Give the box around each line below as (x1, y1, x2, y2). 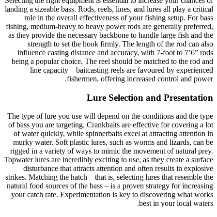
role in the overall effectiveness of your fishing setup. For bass (24, 13, 213, 22)
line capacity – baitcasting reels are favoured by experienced (30, 65, 213, 74)
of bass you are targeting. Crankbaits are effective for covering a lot (8, 121, 213, 129)
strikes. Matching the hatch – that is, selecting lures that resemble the (5, 173, 213, 182)
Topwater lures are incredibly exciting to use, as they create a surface (4, 155, 213, 164)
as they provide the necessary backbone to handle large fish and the (8, 31, 213, 39)
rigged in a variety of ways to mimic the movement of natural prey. (10, 147, 213, 155)
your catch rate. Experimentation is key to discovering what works (11, 190, 213, 199)
